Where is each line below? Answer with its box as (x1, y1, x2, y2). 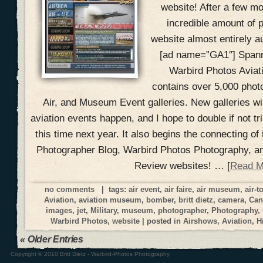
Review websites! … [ (134, 159, 230, 171)
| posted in (140, 216, 184, 225)
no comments (45, 184, 95, 194)
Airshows (183, 216, 218, 225)
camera (218, 195, 244, 204)
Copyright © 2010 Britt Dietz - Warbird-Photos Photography (11, 251, 170, 257)
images (46, 205, 72, 215)
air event (129, 184, 160, 194)
